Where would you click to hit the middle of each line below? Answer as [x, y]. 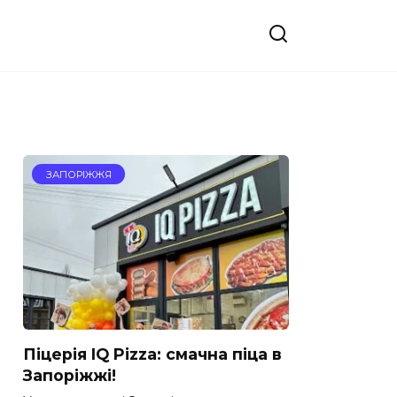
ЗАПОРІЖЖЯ [78, 174]
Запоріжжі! [70, 375]
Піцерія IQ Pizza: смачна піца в [152, 354]
